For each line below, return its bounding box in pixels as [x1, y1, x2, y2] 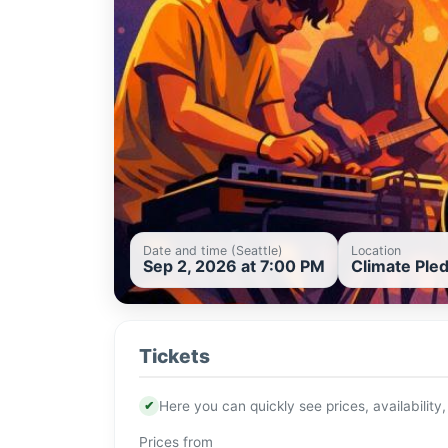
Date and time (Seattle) [143, 243, 283, 259]
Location [351, 243, 401, 259]
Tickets [139, 344, 210, 369]
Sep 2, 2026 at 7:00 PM [143, 256, 325, 277]
